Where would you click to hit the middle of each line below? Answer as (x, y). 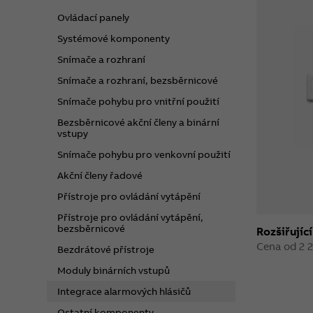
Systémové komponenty (114, 38)
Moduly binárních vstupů (114, 270)
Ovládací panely (94, 17)
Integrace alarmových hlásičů (124, 291)
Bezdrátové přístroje (106, 249)
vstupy (73, 133)
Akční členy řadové (100, 175)
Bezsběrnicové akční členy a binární (139, 122)
